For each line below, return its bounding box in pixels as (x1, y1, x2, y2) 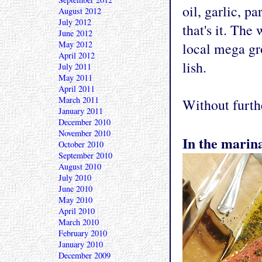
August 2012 (58, 5, 101, 16)
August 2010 (58, 161, 101, 172)
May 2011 (58, 72, 92, 83)
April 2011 (58, 83, 95, 94)
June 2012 (58, 27, 92, 39)
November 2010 (58, 127, 111, 139)
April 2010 (58, 205, 95, 216)
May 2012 (58, 39, 92, 50)
